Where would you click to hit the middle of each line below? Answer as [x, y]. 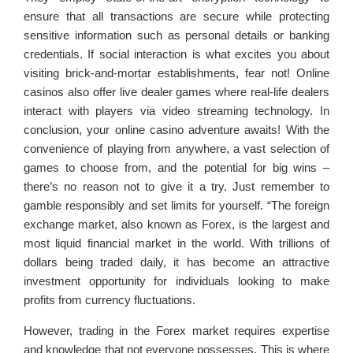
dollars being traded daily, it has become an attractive [176, 262]
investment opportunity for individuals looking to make [176, 281]
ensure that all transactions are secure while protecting [176, 17]
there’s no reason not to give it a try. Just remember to [176, 187]
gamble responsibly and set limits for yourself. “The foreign [176, 206]
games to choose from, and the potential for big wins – [176, 168]
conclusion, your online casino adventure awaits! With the [176, 130]
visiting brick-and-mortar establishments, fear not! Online [176, 73]
